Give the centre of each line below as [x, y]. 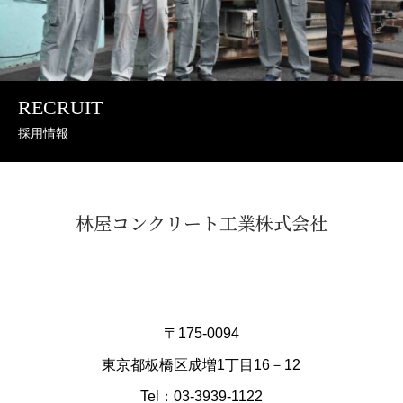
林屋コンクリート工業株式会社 [201, 223]
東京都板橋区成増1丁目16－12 [201, 365]
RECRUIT [60, 108]
